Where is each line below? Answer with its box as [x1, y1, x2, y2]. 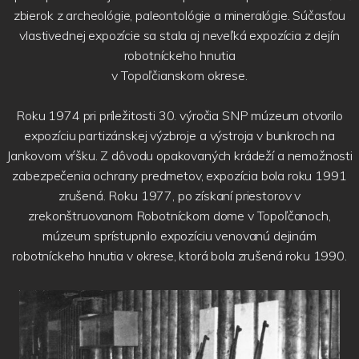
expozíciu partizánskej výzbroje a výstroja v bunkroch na [23, 127, 336, 143]
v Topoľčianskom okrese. [111, 67, 248, 83]
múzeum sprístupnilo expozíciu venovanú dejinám [42, 227, 317, 244]
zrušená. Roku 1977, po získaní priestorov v [58, 187, 301, 204]
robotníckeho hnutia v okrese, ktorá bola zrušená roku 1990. [12, 247, 347, 264]
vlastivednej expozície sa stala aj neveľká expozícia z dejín [19, 26, 340, 43]
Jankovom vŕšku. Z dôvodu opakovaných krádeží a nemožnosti [6, 147, 353, 163]
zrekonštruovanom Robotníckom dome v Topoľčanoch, [28, 207, 331, 224]
